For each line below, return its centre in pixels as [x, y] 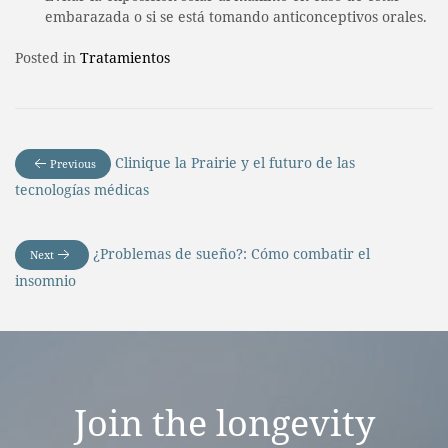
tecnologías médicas [82, 189]
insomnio [45, 280]
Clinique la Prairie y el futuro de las [235, 162]
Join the [144, 421]
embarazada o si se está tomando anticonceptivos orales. [236, 16]
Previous [73, 163]
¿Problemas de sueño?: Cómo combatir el [231, 253]
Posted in [47, 57]
